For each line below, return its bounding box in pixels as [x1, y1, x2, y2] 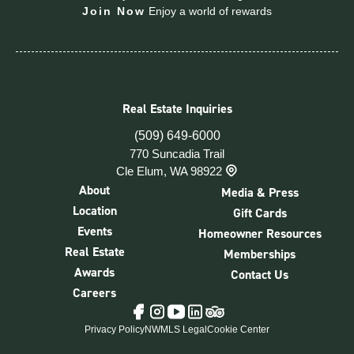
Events [77, 223, 112, 240]
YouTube [166, 301, 194, 311]
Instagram [147, 301, 178, 311]
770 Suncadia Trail [130, 146, 224, 160]
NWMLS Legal [145, 324, 207, 336]
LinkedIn [185, 301, 213, 311]
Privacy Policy [85, 324, 145, 336]
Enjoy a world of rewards [145, 4, 272, 17]
